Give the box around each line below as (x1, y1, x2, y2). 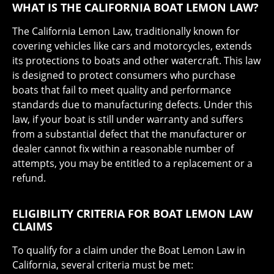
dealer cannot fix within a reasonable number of (12, 141, 234, 155)
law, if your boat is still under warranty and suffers (12, 112, 243, 126)
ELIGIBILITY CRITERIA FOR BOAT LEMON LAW (12, 206, 253, 221)
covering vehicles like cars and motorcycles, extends (12, 39, 252, 53)
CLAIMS (12, 218, 53, 234)
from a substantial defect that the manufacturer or (12, 127, 246, 141)
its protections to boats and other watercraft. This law (12, 53, 261, 67)
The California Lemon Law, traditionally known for (12, 24, 240, 38)
